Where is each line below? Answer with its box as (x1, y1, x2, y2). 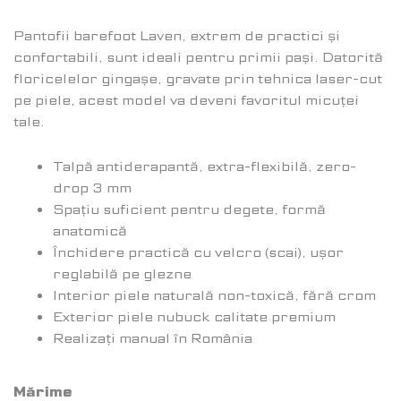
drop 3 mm (52, 177, 132, 198)
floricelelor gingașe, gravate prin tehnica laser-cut (13, 69, 382, 90)
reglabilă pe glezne (52, 263, 192, 284)
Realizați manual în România (52, 328, 252, 348)
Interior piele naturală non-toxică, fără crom (52, 285, 376, 305)
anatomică (52, 220, 127, 241)
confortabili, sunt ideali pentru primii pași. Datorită (13, 47, 383, 68)
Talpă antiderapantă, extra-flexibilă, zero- (52, 156, 356, 176)
